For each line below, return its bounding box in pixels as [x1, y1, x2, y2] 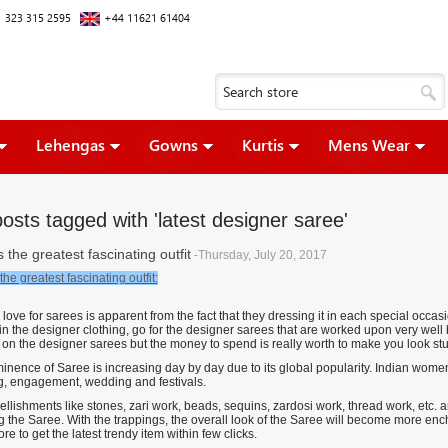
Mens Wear [327, 134, 410, 155]
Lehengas [35, 134, 105, 155]
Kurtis [241, 134, 284, 155]
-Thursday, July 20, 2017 [193, 248, 327, 262]
